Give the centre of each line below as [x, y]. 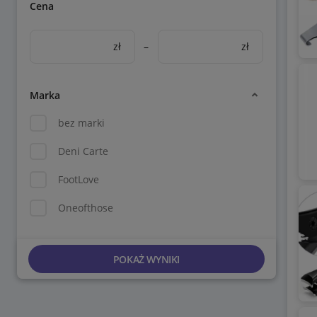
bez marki [81, 123]
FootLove [79, 179]
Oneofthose [86, 208]
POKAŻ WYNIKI [146, 259]
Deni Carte [83, 151]
